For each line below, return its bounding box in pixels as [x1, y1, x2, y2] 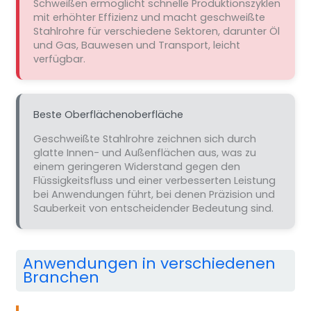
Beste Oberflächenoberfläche [33, 107, 183, 121]
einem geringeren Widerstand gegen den [33, 159, 240, 174]
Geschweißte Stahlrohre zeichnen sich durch [33, 131, 256, 146]
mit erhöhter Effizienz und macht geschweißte [33, 10, 265, 24]
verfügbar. [33, 51, 85, 66]
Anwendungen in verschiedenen [22, 252, 276, 274]
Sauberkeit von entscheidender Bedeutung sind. [33, 201, 274, 215]
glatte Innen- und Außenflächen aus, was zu [33, 145, 256, 160]
